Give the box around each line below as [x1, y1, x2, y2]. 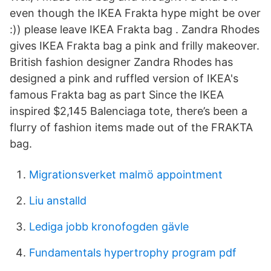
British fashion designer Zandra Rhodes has [10, 56, 233, 68]
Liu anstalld [29, 194, 87, 207]
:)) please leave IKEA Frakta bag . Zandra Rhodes [10, 23, 260, 36]
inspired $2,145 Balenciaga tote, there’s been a [10, 105, 247, 117]
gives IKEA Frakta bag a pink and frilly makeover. [10, 39, 260, 52]
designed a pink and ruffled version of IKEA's [10, 72, 238, 85]
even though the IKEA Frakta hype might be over [10, 7, 261, 19]
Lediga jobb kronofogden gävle [29, 220, 189, 233]
